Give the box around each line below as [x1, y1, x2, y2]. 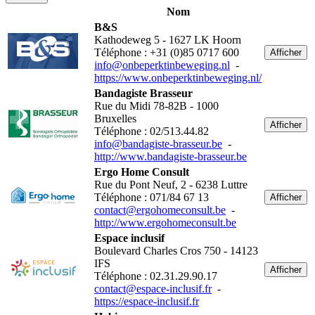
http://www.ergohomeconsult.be [94, 217, 236, 229]
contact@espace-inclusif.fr [94, 283, 212, 295]
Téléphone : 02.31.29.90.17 [94, 270, 217, 283]
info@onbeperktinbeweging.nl [94, 59, 230, 72]
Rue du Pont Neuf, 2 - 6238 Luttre [94, 179, 247, 191]
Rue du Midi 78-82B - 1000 [94, 100, 219, 112]
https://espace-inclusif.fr [94, 295, 199, 308]
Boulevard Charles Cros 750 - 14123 [94, 245, 258, 257]
